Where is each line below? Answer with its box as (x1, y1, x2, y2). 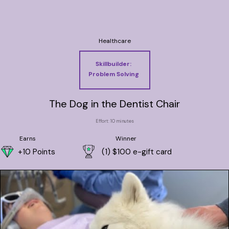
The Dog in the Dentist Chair (49, 97, 180, 110)
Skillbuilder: (96, 60, 131, 68)
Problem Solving (88, 70, 139, 78)
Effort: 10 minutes (95, 118, 134, 124)
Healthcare (98, 37, 131, 45)
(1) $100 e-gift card (102, 146, 172, 157)
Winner (115, 134, 136, 143)
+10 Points (18, 146, 55, 157)
